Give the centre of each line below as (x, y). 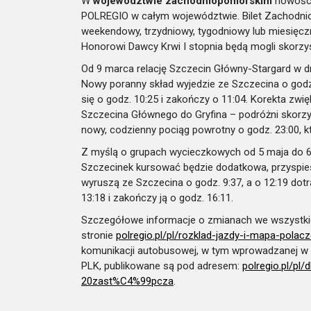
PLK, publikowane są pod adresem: (162, 266)
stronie (99, 235)
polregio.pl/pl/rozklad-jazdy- (180, 235)
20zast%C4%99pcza (127, 281)
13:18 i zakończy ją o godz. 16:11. (157, 197)
